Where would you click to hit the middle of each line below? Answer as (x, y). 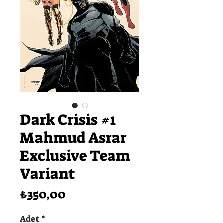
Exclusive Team (75, 156)
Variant (47, 174)
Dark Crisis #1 (68, 120)
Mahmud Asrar (73, 138)
